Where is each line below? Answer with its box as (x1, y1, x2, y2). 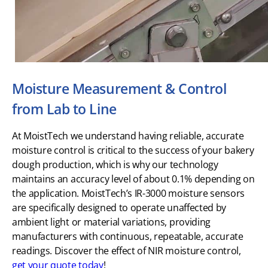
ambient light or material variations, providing (12, 215, 211, 229)
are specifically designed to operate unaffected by (12, 200, 226, 214)
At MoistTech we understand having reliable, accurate (12, 129, 244, 142)
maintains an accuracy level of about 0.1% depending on (12, 172, 255, 185)
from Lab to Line (12, 99, 117, 118)
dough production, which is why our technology (12, 157, 218, 171)
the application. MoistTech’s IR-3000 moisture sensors (12, 186, 245, 200)
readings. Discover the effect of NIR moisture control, (12, 243, 241, 257)
